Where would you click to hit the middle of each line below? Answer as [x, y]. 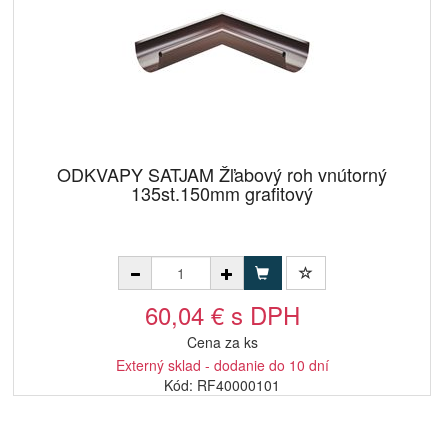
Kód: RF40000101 [222, 385]
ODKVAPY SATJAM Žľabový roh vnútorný [222, 174]
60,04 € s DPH [222, 314]
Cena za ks [222, 342]
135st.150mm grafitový [222, 193]
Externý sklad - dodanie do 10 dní [222, 365]
